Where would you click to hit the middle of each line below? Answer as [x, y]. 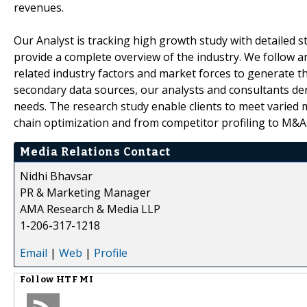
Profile [111, 253]
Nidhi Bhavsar [56, 176]
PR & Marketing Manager [85, 192]
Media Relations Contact [95, 151]
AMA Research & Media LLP [90, 209]
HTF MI [75, 279]
